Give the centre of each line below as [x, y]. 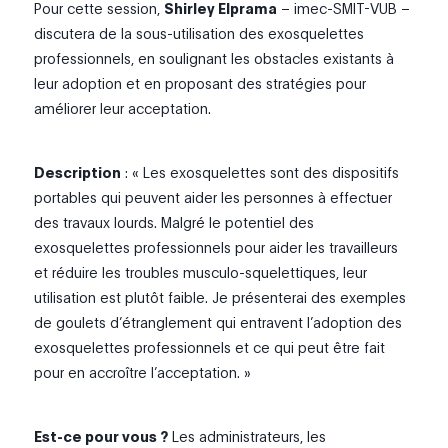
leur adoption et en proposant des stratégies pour [200, 83]
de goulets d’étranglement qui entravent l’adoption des [218, 322]
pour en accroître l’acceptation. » [143, 372]
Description [78, 172]
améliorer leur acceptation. [123, 108]
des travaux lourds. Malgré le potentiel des [174, 222]
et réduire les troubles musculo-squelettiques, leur [201, 272]
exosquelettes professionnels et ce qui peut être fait [210, 347]
